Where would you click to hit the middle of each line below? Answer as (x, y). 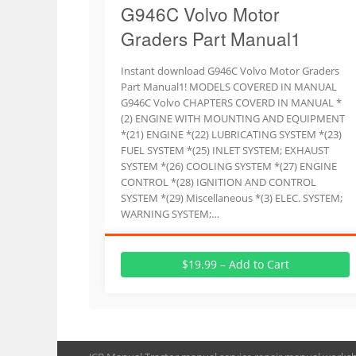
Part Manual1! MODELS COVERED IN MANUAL (229, 87)
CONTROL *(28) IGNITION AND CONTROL (219, 182)
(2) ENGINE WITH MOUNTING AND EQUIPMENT (233, 118)
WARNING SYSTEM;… (170, 214)
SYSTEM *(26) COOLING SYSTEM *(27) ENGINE (229, 166)
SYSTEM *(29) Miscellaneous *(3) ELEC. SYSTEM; (232, 198)
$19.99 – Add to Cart (235, 264)
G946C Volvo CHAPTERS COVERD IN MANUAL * (231, 103)
